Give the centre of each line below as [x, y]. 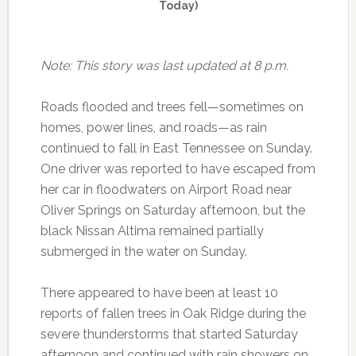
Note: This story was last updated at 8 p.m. [164, 66]
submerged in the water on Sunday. [143, 252]
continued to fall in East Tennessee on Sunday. [176, 149]
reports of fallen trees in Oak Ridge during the [173, 314]
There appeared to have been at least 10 [159, 293]
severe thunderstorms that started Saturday [169, 335]
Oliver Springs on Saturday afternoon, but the [172, 211]
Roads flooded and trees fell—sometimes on [172, 107]
